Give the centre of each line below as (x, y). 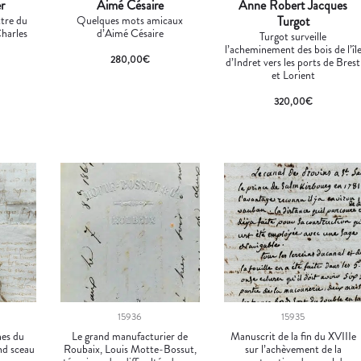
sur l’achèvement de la (293, 349)
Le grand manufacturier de (130, 336)
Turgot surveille (293, 37)
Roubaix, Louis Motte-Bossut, (130, 349)
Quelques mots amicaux (130, 21)
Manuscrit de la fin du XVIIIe (293, 336)
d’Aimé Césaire (130, 33)
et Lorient (293, 75)
